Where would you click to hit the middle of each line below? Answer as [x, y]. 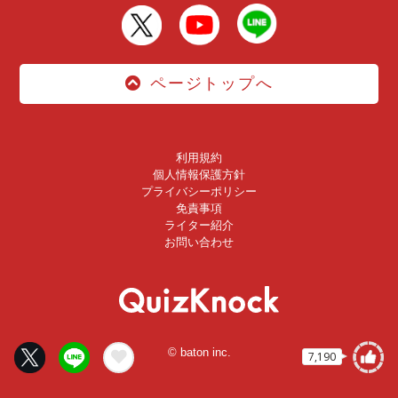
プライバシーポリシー [199, 192]
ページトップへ [212, 84]
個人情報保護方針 [199, 175]
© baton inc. [199, 353]
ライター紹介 [199, 226]
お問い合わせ [199, 243]
